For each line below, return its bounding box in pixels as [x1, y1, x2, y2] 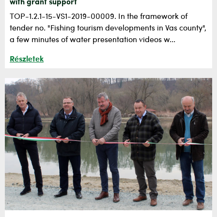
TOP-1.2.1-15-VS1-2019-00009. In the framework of [10, 13, 187, 21]
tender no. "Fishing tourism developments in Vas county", [10, 25, 206, 33]
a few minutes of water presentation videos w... [10, 36, 175, 45]
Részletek [10, 56, 44, 64]
